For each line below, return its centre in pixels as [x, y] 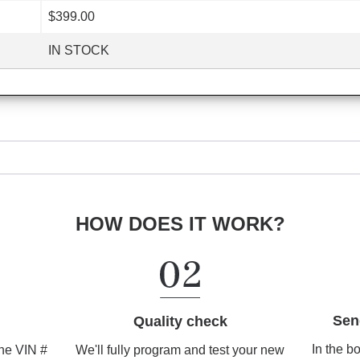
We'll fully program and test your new [180, 350]
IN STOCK [78, 50]
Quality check [180, 321]
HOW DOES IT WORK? [180, 223]
